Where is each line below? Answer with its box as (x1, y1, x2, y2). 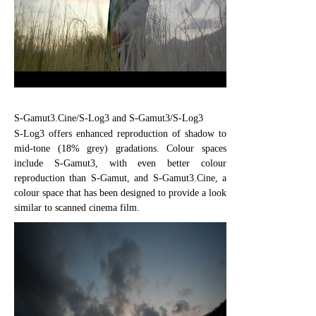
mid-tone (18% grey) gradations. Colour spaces (14, 142, 226, 154)
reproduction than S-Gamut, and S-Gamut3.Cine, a (14, 172, 226, 183)
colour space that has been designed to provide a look (14, 187, 226, 198)
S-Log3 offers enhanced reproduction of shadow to (14, 128, 226, 139)
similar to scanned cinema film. (14, 202, 140, 213)
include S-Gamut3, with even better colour (14, 157, 226, 169)
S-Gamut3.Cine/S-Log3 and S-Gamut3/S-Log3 (14, 112, 203, 123)
